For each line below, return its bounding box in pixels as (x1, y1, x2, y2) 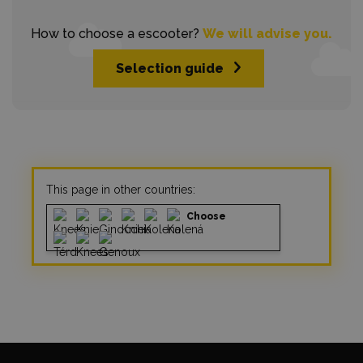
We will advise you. (203, 26, 332, 41)
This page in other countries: (46, 183, 195, 196)
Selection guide (115, 61, 224, 76)
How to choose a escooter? (31, 26, 203, 41)
